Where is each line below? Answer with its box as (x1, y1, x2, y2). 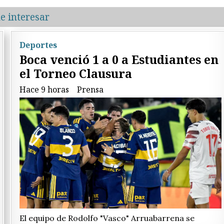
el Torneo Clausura (19, 65, 132, 82)
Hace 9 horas (19, 84, 69, 95)
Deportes (19, 39, 57, 50)
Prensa (77, 84, 103, 95)
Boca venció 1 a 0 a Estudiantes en (19, 51, 218, 68)
